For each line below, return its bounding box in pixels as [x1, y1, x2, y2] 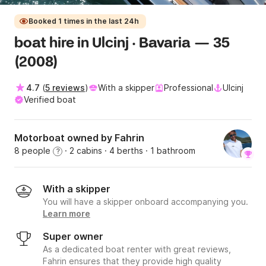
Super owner [43, 230, 103, 243]
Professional [164, 83, 213, 93]
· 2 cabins [62, 145, 102, 156]
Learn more [43, 208, 90, 219]
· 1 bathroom [143, 145, 195, 156]
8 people [14, 145, 53, 156]
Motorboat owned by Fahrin [14, 132, 144, 144]
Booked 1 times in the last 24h [28, 17, 139, 26]
